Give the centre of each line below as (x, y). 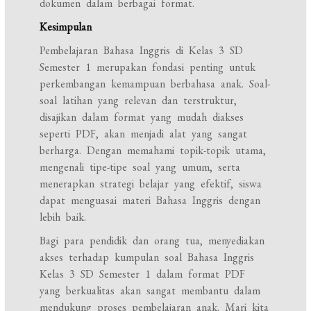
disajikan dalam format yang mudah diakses (142, 117)
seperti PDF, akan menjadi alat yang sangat (144, 134)
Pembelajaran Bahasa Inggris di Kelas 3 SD (142, 50)
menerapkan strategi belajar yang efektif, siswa (151, 184)
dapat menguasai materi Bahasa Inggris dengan (150, 200)
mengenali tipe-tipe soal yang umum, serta (140, 167)
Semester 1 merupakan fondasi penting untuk (148, 67)
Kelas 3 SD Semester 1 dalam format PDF (143, 274)
